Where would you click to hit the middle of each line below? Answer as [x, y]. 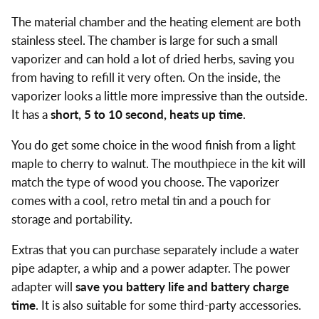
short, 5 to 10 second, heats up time [146, 114]
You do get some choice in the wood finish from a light [153, 145]
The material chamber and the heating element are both [156, 22]
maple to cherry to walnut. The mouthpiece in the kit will [158, 163]
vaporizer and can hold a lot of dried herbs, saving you [152, 59]
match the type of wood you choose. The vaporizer [145, 182]
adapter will [43, 286]
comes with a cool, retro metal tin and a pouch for [141, 200]
